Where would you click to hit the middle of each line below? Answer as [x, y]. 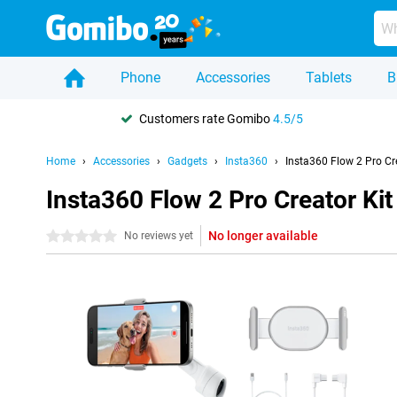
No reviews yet [159, 236]
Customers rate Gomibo [206, 118]
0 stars [65, 237]
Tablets [329, 78]
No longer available [263, 236]
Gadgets [187, 161]
